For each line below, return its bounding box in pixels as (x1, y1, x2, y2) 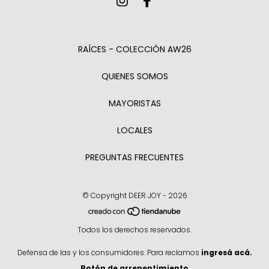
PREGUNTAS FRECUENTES (85, 151, 184, 163)
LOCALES (116, 124, 153, 136)
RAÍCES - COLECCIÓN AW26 (77, 43, 192, 55)
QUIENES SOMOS (101, 70, 168, 82)
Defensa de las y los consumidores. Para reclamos (17, 247, 199, 258)
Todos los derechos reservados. (77, 224, 192, 235)
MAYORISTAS (108, 97, 161, 109)
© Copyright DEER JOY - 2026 (82, 190, 187, 201)
